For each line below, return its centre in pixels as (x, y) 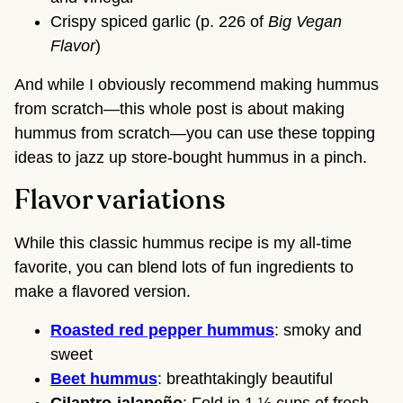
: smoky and (318, 331)
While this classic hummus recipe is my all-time (183, 243)
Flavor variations (120, 201)
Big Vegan (305, 22)
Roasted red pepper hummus (162, 331)
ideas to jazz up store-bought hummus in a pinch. (191, 158)
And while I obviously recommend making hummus (197, 85)
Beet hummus (104, 379)
